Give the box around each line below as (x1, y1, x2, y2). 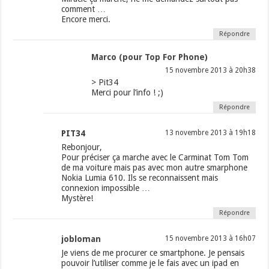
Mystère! (61, 193, 94, 204)
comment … (61, 4, 106, 14)
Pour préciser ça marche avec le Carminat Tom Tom (61, 153, 249, 163)
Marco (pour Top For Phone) (91, 52, 208, 62)
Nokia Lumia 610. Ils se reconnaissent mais (61, 173, 219, 183)
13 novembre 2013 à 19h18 (165, 128, 256, 138)
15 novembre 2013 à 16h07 (165, 234, 256, 243)
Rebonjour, (61, 142, 103, 153)
